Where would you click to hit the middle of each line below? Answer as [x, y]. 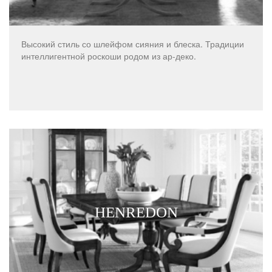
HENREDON [136, 212]
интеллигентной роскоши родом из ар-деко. [109, 56]
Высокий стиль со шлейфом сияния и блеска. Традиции [133, 43]
